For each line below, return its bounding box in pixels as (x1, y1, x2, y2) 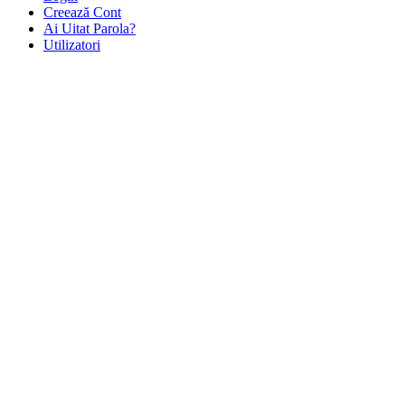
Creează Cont (43, 5, 121, 21)
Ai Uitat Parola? (43, 21, 136, 37)
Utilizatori (43, 37, 100, 53)
